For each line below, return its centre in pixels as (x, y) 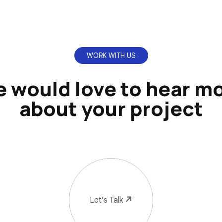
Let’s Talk (106, 200)
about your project (111, 108)
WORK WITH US (111, 55)
